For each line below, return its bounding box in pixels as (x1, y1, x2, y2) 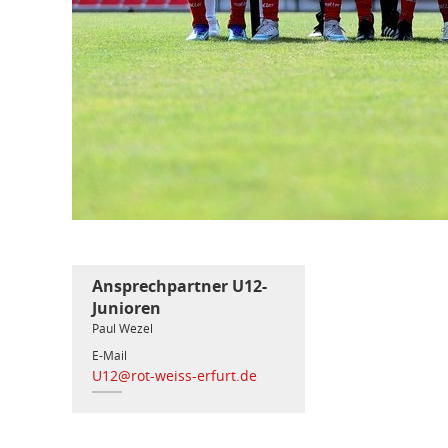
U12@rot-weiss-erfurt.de (92, 366, 257, 385)
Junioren (92, 297, 161, 319)
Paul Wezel (92, 320, 153, 337)
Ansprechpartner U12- (92, 275, 267, 297)
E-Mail (92, 347, 127, 364)
